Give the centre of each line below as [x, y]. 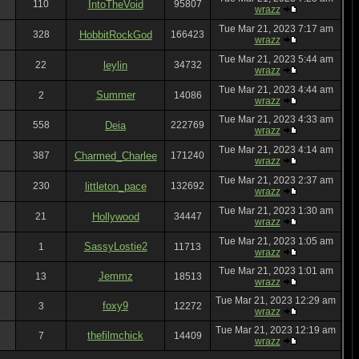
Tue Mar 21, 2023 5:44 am [276, 59]
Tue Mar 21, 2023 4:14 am [276, 150]
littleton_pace [115, 186]
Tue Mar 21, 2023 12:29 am [276, 301]
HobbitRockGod [115, 35]
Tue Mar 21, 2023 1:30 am [276, 211]
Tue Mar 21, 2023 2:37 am [276, 180]
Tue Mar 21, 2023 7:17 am [276, 29]
